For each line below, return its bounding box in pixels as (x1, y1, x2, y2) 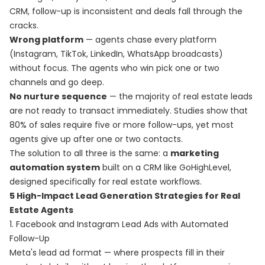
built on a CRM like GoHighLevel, (100, 161, 231, 173)
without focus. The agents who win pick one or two (9, 62, 219, 74)
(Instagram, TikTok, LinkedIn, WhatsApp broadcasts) (9, 48, 223, 60)
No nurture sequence (9, 91, 107, 102)
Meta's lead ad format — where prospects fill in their (9, 247, 225, 258)
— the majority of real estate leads (107, 91, 253, 102)
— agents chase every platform (83, 34, 216, 46)
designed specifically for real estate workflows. (9, 176, 202, 188)
